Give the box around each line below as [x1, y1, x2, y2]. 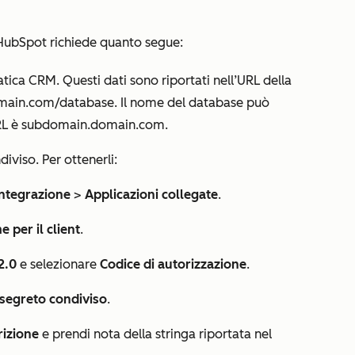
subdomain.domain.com [21, 117, 165, 132]
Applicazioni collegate [85, 187, 218, 202]
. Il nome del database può [114, 95, 269, 110]
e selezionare [17, 257, 100, 272]
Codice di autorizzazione [100, 257, 246, 272]
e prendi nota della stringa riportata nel [39, 326, 272, 342]
